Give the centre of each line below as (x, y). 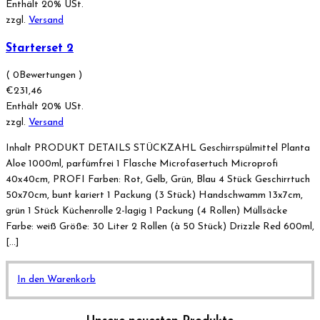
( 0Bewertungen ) (44, 76)
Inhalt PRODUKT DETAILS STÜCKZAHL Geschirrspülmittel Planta (158, 149)
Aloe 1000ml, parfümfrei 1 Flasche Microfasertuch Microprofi (142, 164)
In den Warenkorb (56, 280)
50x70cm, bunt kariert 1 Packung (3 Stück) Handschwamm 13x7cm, (154, 196)
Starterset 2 (40, 48)
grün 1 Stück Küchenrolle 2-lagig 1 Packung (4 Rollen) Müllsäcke (146, 211)
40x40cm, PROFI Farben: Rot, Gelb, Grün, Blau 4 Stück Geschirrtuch (158, 180)
